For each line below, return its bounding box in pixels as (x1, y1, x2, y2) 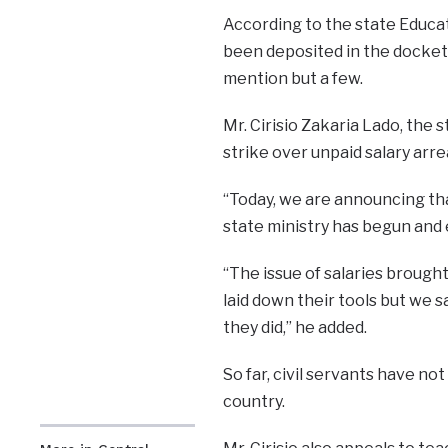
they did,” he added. (222, 317, 367, 337)
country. (222, 391, 285, 411)
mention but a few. (222, 68, 363, 88)
